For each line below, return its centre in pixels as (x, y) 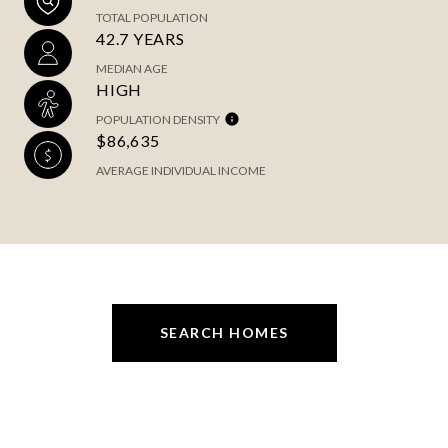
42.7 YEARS (140, 38)
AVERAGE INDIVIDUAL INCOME (181, 170)
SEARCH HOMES (224, 332)
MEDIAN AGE (132, 68)
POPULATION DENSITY (158, 119)
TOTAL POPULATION (152, 17)
